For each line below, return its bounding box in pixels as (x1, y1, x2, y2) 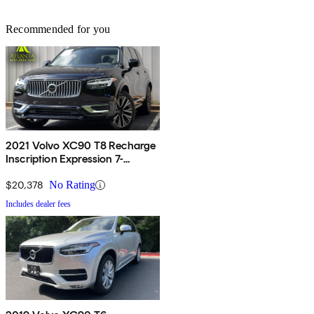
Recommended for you (6, 23, 111, 36)
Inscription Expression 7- (6, 152, 123, 166)
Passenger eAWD (6, 165, 92, 179)
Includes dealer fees (6, 199, 71, 210)
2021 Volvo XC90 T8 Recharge (6, 139, 156, 153)
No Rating (49, 179, 95, 191)
